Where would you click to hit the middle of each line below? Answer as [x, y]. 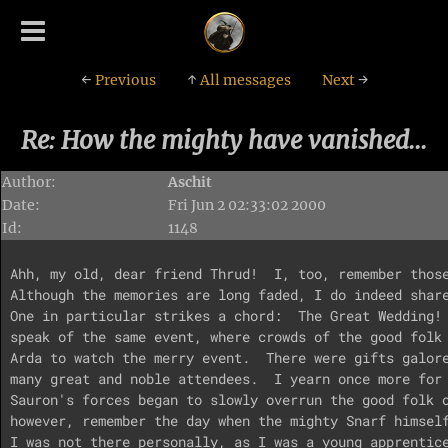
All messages [243, 79]
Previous [123, 79]
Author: [29, 181]
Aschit [190, 181]
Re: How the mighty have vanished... [224, 140]
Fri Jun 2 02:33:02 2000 [247, 204]
